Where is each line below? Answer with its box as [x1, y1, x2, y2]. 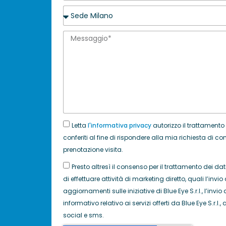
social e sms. [63, 211, 104, 220]
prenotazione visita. [63, 145, 123, 154]
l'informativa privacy [87, 121, 151, 130]
